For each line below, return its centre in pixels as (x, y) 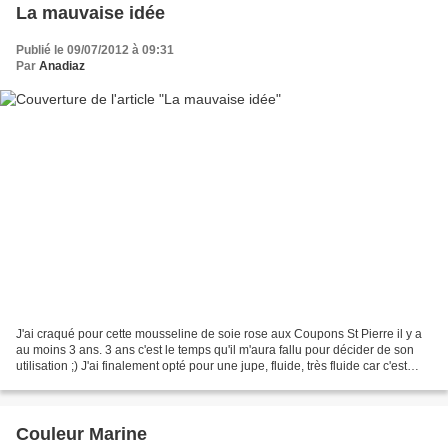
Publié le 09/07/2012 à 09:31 (95, 50)
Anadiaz (62, 66)
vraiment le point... (65, 381)
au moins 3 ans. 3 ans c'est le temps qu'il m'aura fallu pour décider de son (215, 349)
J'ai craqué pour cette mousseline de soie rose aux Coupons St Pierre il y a (219, 333)
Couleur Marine (81, 433)
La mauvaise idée (90, 13)
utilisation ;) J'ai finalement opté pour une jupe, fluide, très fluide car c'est (211, 365)
